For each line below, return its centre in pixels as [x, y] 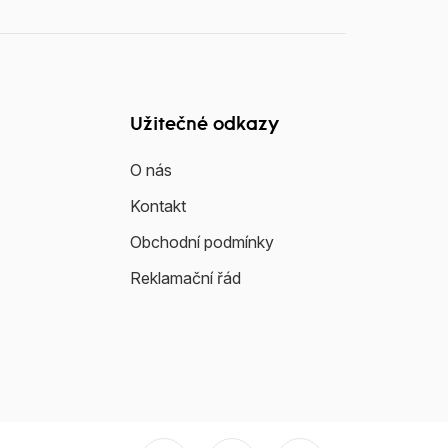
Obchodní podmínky [202, 242]
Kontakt [158, 206]
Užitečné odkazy [204, 125]
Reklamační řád [185, 278]
